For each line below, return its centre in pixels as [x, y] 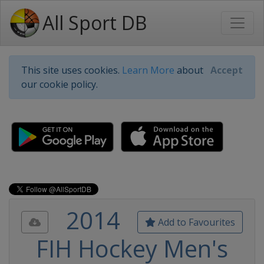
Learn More [148, 70]
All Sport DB [95, 23]
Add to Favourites [195, 222]
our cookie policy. [60, 84]
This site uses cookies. [72, 70]
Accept [227, 70]
